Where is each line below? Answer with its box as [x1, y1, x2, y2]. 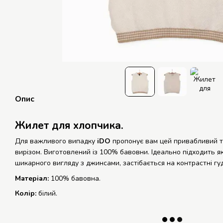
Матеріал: [15, 173, 49, 183]
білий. [36, 189, 57, 199]
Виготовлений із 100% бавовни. [44, 147, 149, 157]
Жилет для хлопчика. [15, 118, 123, 133]
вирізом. [15, 147, 42, 157]
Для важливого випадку [15, 136, 97, 146]
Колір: [15, 189, 36, 199]
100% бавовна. [49, 173, 101, 183]
